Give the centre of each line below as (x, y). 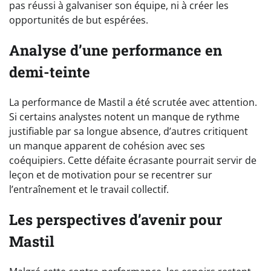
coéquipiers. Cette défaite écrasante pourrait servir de (133, 160)
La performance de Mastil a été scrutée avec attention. (133, 102)
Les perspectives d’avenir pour (116, 219)
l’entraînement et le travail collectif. (89, 189)
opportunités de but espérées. (79, 20)
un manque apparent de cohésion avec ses (107, 145)
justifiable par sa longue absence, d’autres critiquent (129, 131)
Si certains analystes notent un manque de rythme (124, 116)
